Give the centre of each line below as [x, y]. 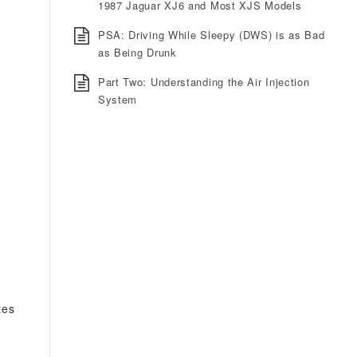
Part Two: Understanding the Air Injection [204, 82]
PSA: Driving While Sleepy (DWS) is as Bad [211, 35]
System [118, 99]
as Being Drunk [137, 52]
